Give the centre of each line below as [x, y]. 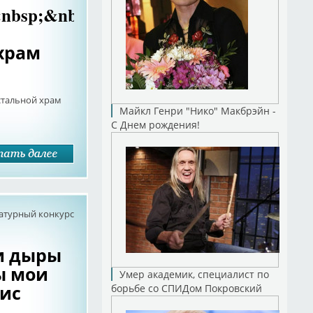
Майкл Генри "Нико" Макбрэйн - [197, 111]
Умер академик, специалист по [194, 274]
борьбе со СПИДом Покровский [186, 288]
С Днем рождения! [155, 125]
